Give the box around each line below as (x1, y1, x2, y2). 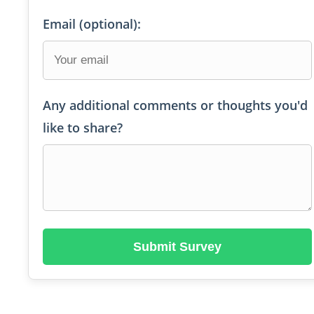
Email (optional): (43, 15, 141, 33)
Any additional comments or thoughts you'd (43, 97, 308, 114)
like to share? (43, 119, 123, 137)
